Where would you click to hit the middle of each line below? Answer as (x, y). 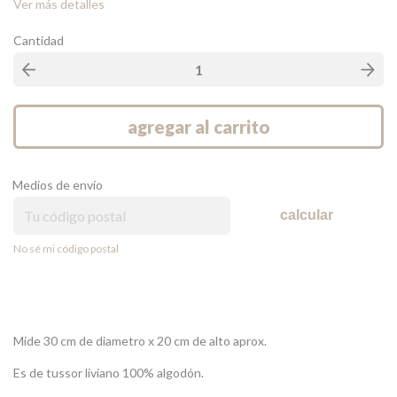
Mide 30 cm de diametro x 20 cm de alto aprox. (140, 340)
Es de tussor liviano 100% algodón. (109, 372)
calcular (307, 215)
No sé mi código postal (66, 248)
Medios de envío (58, 184)
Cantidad (39, 40)
